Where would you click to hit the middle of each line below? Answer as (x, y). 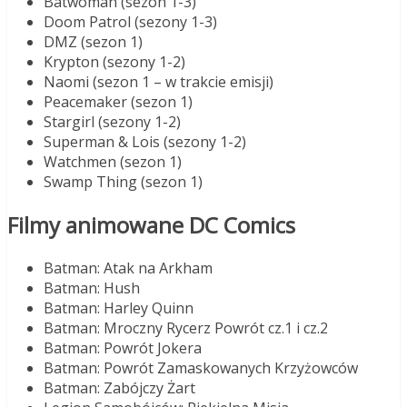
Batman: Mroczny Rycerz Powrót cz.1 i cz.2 (186, 328)
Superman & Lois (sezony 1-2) (145, 142)
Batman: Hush (92, 288)
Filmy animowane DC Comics (151, 225)
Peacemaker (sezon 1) (118, 102)
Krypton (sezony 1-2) (114, 62)
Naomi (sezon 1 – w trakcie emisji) (159, 82)
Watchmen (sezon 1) (113, 162)
